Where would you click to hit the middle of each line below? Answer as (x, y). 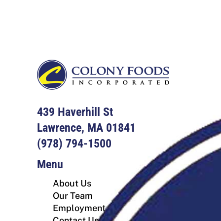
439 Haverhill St (75, 112)
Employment (79, 208)
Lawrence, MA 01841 (86, 128)
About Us (72, 184)
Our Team (73, 196)
